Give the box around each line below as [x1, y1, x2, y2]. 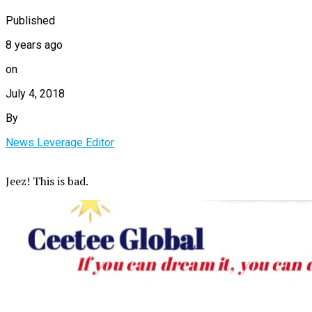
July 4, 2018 [6, 86, 65, 100]
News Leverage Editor [6, 135, 114, 149]
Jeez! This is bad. [6, 173, 88, 189]
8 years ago [6, 38, 63, 52]
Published [6, 13, 55, 27]
